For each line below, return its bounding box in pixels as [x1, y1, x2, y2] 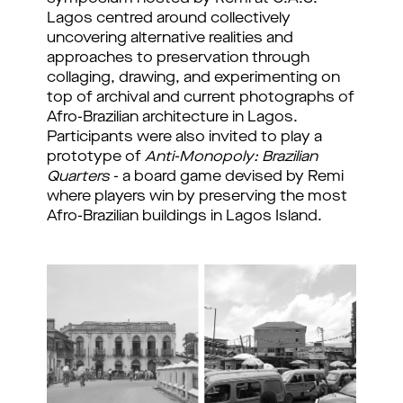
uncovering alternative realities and [47, 31, 293, 46]
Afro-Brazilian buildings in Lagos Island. [47, 210, 326, 224]
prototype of [47, 150, 145, 165]
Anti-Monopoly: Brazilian [145, 150, 318, 165]
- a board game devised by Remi [110, 170, 344, 184]
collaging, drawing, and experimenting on [47, 71, 340, 85]
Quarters [47, 170, 110, 184]
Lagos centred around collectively [47, 12, 291, 26]
